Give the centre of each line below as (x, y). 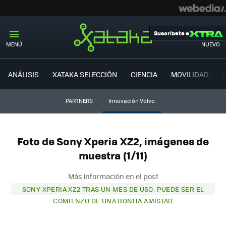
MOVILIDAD (190, 74)
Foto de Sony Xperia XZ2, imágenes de (113, 141)
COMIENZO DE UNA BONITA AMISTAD (113, 200)
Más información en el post (113, 176)
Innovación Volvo (131, 101)
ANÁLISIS (23, 74)
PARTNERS (79, 101)
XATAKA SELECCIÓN (85, 74)
